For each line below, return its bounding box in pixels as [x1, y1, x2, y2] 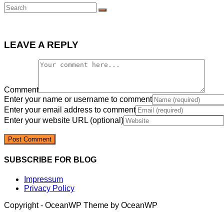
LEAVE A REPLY [4, 39, 78, 50]
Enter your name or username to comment [4, 95, 152, 104]
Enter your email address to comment [4, 105, 135, 114]
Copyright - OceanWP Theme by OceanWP [4, 200, 157, 209]
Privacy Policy [24, 183, 74, 192]
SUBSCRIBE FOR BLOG [4, 155, 96, 164]
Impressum [24, 174, 63, 183]
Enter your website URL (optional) [4, 116, 123, 125]
